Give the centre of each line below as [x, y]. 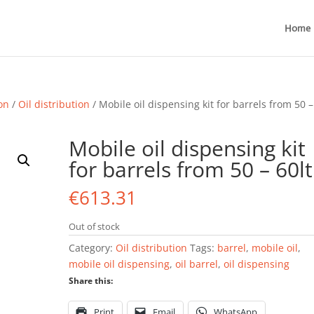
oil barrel [197, 264]
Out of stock [95, 226]
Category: [93, 248]
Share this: [91, 281]
